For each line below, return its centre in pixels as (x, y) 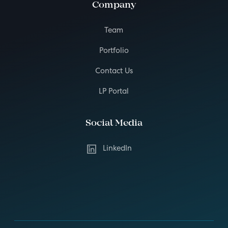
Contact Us (114, 72)
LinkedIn (117, 149)
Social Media (114, 123)
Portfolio (114, 51)
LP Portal (114, 92)
